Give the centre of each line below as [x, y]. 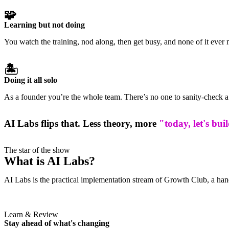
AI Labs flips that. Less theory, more [82, 124]
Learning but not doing [44, 25]
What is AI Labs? [50, 161]
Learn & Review [31, 215]
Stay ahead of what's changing [57, 223]
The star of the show [37, 150]
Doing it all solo [31, 80]
